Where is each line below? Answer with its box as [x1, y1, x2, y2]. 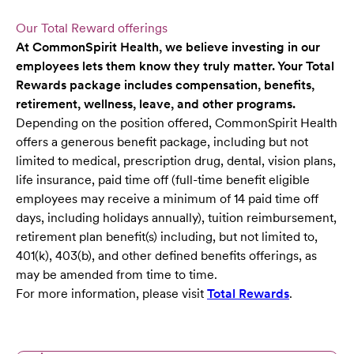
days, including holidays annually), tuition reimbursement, [16, 210, 337, 226]
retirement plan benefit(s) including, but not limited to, [16, 229, 318, 245]
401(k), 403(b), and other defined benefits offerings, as [16, 248, 317, 264]
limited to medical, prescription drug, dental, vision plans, [16, 153, 336, 169]
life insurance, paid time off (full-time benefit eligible [16, 172, 310, 188]
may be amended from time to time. [16, 267, 217, 283]
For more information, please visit [16, 286, 207, 302]
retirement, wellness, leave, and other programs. [16, 96, 296, 112]
